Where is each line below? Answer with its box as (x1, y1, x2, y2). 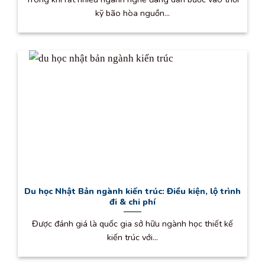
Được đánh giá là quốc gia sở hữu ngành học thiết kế (32, 217, 233, 230)
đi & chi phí (109, 196, 156, 208)
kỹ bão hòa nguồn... (95, 7, 170, 19)
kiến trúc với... (107, 231, 158, 243)
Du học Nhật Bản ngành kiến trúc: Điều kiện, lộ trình (24, 185, 241, 198)
